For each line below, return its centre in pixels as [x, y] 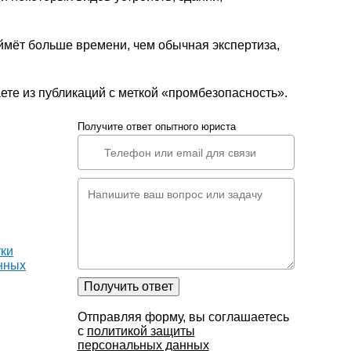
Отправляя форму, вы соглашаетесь [183, 317]
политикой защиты [141, 331]
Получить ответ [128, 287]
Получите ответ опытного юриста [156, 126]
